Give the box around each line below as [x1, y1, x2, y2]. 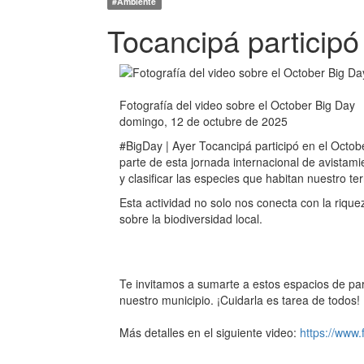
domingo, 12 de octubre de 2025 [119, 113, 288, 129]
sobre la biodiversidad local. [119, 210, 262, 227]
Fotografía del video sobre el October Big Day [119, 97, 355, 113]
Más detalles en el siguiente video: [119, 324, 300, 340]
